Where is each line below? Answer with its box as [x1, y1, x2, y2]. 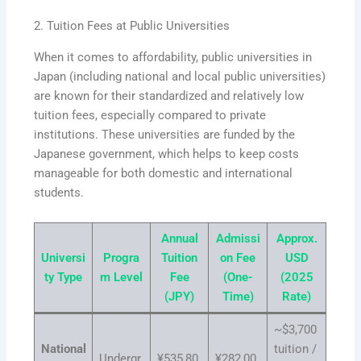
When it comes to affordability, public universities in [34, 49, 313, 64]
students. [34, 185, 85, 200]
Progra [103, 251, 140, 266]
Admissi [215, 231, 260, 247]
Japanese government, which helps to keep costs [34, 146, 300, 161]
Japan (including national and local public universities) [34, 68, 326, 84]
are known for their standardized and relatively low [34, 88, 305, 103]
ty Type [44, 270, 83, 285]
